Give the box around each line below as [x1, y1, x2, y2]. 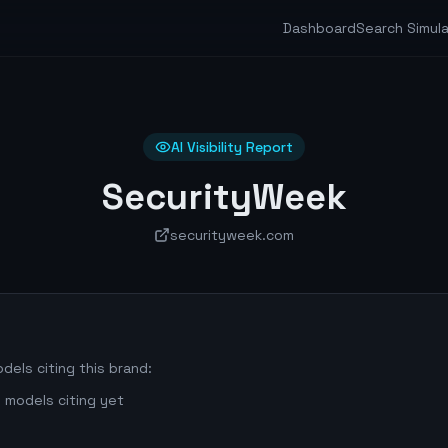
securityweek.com [170, 226, 294, 244]
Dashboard [283, 19, 356, 37]
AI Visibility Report [171, 138, 293, 156]
